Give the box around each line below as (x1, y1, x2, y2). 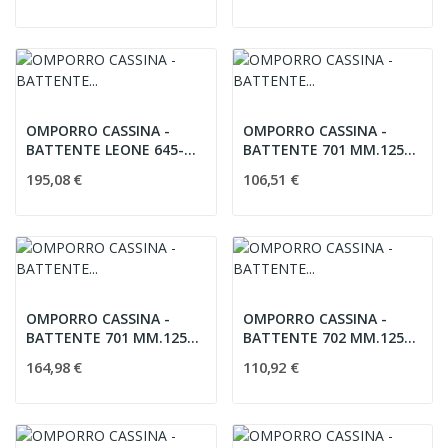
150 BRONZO (26, 159, 114, 178)
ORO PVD (26, 347, 88, 366)
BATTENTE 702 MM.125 (242, 328, 404, 347)
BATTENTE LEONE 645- (26, 140, 154, 159)
